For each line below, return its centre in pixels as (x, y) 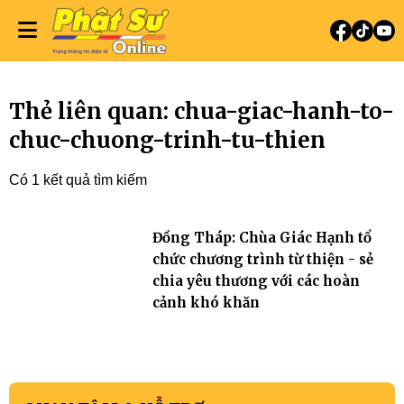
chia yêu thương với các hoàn (256, 281)
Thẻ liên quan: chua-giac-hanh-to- (202, 111)
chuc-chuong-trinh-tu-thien (167, 140)
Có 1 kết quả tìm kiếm (78, 180)
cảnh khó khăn (206, 303)
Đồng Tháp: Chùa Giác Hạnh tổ (262, 238)
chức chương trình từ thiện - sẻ (262, 259)
